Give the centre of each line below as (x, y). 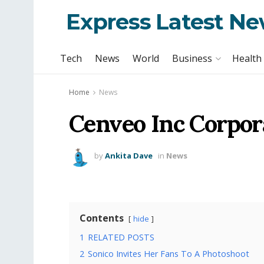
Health (247, 58)
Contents (102, 218)
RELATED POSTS (121, 237)
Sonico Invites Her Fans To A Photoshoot (169, 254)
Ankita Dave (129, 155)
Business (192, 58)
